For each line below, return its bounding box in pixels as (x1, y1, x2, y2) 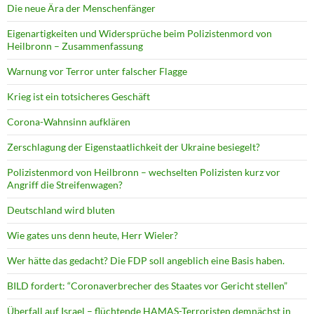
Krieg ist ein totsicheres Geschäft (7, 90, 150, 103)
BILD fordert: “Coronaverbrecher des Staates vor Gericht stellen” (7, 280, 287, 292)
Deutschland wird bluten (7, 204, 115, 217)
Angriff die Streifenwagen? (7, 179, 123, 191)
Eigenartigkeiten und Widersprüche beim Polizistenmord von (7, 27, 272, 40)
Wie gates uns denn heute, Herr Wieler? (7, 229, 178, 242)
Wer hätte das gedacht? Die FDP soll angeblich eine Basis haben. (7, 254, 285, 267)
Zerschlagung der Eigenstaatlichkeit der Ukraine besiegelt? (7, 141, 260, 153)
